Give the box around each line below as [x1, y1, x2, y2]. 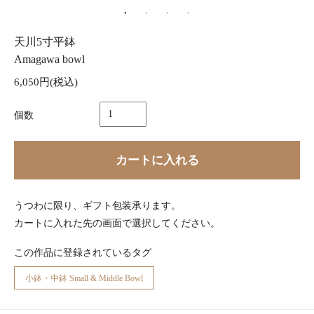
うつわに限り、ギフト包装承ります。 [14, 200, 181, 211]
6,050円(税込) [14, 76, 78, 88]
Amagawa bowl [14, 53, 85, 66]
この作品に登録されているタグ [14, 247, 151, 258]
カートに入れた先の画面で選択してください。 [14, 218, 220, 228]
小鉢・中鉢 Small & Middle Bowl [25, 274, 143, 283]
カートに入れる [115, 153, 199, 167]
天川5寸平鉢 [14, 35, 76, 48]
